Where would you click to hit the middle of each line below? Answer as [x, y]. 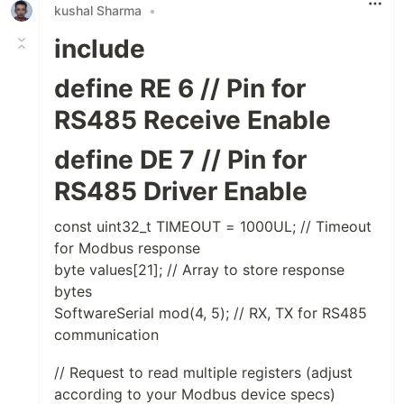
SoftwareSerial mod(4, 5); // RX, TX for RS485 [211, 312]
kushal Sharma [98, 11]
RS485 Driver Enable [181, 191]
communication [106, 334]
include [100, 48]
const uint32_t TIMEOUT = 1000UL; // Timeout [213, 226]
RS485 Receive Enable [193, 119]
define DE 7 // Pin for [180, 159]
